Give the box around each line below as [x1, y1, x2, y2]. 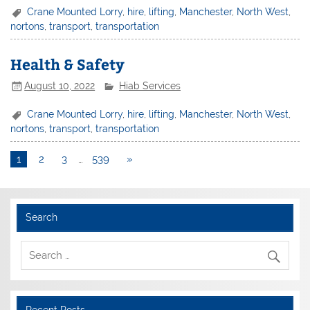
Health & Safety [10, 54, 125, 75]
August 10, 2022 [24, 80, 95, 91]
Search [25, 212, 57, 224]
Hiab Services [119, 80, 181, 91]
